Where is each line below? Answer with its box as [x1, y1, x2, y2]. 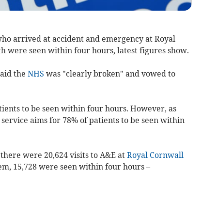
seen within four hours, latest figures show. [27, 45, 189, 55]
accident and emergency [52, 33, 143, 44]
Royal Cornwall [126, 150, 184, 160]
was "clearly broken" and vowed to [44, 68, 175, 78]
